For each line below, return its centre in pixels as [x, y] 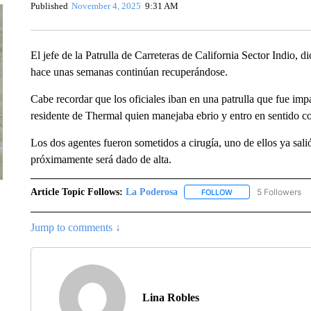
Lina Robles [170, 297]
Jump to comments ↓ [75, 227]
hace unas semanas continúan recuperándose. [129, 72]
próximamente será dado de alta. [101, 159]
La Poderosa [151, 192]
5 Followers [279, 192]
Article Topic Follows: [76, 192]
